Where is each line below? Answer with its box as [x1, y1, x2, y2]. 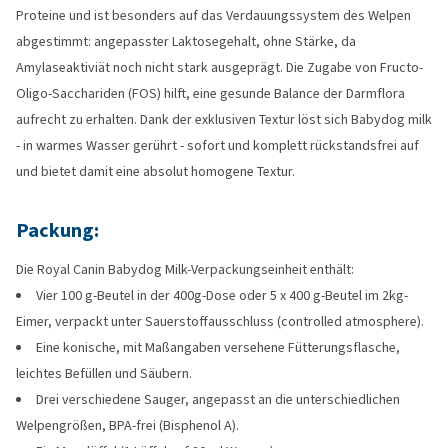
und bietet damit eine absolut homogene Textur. [16, 162, 295, 181]
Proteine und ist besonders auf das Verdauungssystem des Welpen [16, 6, 411, 25]
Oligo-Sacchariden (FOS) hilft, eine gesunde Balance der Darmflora [16, 84, 405, 103]
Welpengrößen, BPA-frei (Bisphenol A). [16, 416, 239, 435]
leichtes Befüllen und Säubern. [16, 364, 192, 383]
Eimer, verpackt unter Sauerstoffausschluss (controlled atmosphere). [16, 312, 424, 331]
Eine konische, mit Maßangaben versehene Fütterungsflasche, [36, 338, 400, 357]
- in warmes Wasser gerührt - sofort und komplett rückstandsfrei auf [16, 136, 419, 155]
